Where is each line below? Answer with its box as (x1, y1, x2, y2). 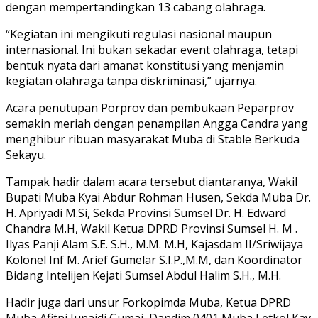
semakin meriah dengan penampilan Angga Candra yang (6, 115, 308, 131)
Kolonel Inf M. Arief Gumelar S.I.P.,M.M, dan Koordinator (6, 251, 302, 268)
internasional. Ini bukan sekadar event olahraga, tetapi (6, 41, 298, 57)
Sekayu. (6, 146, 46, 163)
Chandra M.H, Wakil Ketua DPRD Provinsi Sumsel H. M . (6, 220, 297, 236)
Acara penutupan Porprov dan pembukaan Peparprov (6, 99, 294, 116)
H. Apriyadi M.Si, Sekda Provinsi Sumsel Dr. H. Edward (6, 204, 286, 221)
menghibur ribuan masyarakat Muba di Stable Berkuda (6, 131, 300, 147)
